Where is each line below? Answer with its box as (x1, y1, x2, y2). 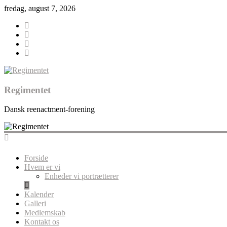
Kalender (24, 190, 54, 199)
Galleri (24, 199, 46, 208)
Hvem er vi (24, 162, 60, 171)
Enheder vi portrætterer (45, 171, 119, 180)
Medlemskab (24, 208, 65, 217)
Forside (24, 153, 48, 162)
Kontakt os (24, 217, 59, 226)
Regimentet (4, 84, 51, 95)
